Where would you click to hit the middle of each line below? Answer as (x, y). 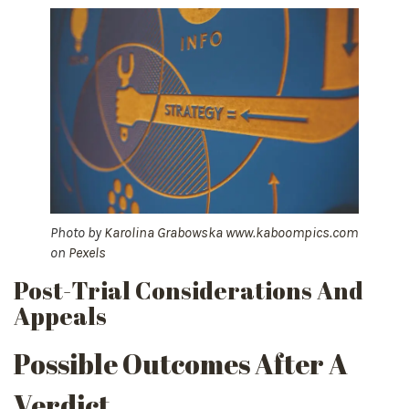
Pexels (87, 253)
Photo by (77, 233)
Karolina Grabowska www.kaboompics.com (231, 233)
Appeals (60, 316)
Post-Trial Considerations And (189, 291)
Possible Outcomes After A (181, 364)
